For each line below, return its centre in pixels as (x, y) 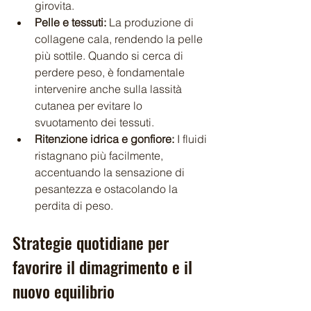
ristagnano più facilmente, (100, 155)
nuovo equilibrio (64, 291)
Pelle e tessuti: (70, 22)
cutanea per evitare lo (90, 105)
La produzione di (151, 22)
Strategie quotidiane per (93, 242)
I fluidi (192, 138)
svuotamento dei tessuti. (94, 122)
